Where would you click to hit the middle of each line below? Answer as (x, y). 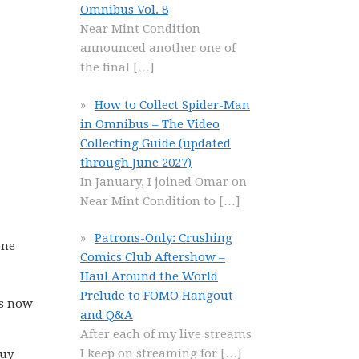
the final (107, 67)
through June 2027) (136, 162)
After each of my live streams (166, 334)
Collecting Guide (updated (155, 143)
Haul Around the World (149, 276)
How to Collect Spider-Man (172, 105)
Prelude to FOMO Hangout (157, 296)
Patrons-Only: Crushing (163, 238)
